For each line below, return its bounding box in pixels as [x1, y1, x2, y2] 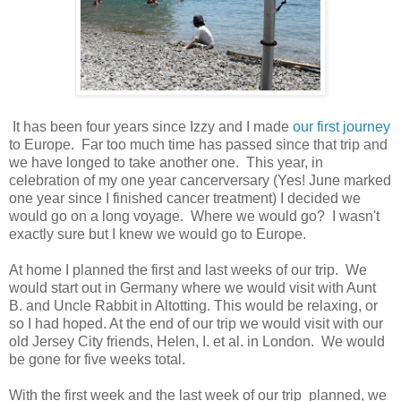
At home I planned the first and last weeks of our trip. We [9, 261, 367, 277]
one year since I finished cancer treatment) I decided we [9, 190, 361, 206]
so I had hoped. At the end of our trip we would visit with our [9, 315, 383, 331]
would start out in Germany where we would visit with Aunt [9, 279, 376, 295]
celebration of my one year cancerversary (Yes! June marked [9, 172, 391, 188]
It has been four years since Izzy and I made [9, 118, 293, 134]
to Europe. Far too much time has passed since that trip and [9, 136, 388, 152]
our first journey [293, 118, 390, 134]
